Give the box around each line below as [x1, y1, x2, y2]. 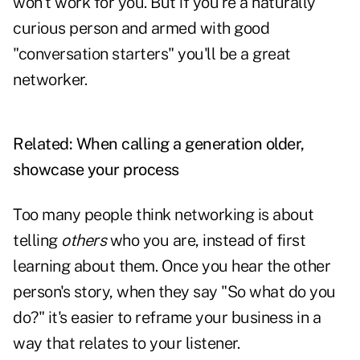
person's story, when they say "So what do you [13, 282, 336, 302]
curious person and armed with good [13, 18, 269, 39]
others [61, 231, 110, 251]
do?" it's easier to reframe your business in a [13, 308, 321, 328]
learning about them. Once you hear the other [13, 256, 330, 276]
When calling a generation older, [76, 134, 305, 154]
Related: [13, 134, 76, 154]
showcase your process [13, 160, 179, 180]
